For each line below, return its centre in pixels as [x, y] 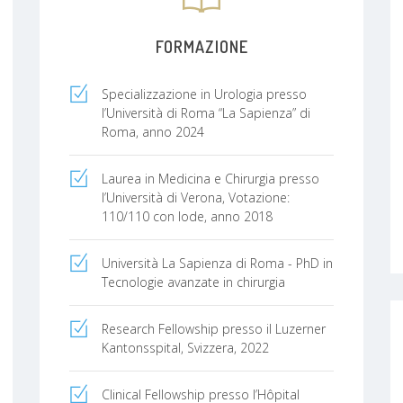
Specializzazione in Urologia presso [204, 94]
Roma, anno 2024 [153, 131]
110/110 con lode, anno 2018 [187, 216]
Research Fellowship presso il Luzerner [214, 328]
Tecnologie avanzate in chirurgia [193, 282]
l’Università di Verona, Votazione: [196, 197]
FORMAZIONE [201, 46]
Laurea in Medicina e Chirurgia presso [210, 178]
